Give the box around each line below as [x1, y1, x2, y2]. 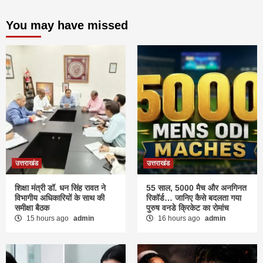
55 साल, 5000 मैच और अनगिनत [146, 183, 247, 193]
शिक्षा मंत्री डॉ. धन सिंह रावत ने [15, 183, 106, 193]
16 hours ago [156, 214, 202, 223]
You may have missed [6, 19, 128, 32]
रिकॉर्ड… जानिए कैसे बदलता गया [146, 193, 241, 203]
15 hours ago [25, 214, 70, 223]
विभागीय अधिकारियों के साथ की [15, 193, 104, 203]
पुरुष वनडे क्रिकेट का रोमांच [146, 203, 229, 213]
